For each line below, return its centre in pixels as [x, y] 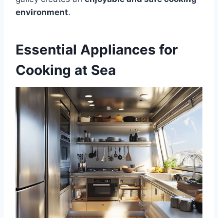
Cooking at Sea [66, 70]
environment [42, 12]
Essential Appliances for [97, 49]
